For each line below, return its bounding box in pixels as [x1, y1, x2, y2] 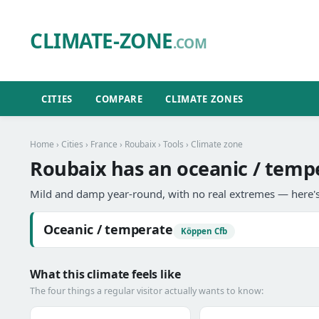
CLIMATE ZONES [165, 92, 244, 105]
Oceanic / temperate [43, 221, 173, 238]
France [90, 138, 117, 150]
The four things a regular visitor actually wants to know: [30, 285, 263, 297]
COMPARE [95, 92, 143, 105]
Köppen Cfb [180, 226, 227, 236]
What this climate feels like [30, 266, 181, 282]
